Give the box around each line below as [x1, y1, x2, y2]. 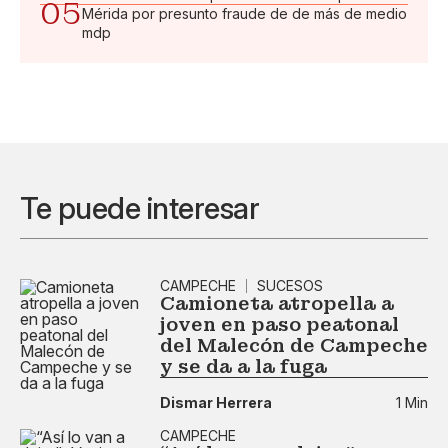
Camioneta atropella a [160, 292, 394, 315]
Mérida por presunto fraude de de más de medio [82, 5, 407, 22]
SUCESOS [257, 277, 323, 294]
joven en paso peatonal [160, 313, 399, 336]
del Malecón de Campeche [160, 334, 428, 357]
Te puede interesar [20, 190, 259, 226]
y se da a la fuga [160, 355, 327, 378]
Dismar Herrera [160, 393, 272, 411]
